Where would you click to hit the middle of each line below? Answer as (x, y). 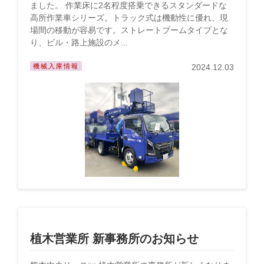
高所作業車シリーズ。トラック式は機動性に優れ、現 (129, 18)
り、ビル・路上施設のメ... (79, 42)
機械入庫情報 (56, 66)
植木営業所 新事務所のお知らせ (114, 239)
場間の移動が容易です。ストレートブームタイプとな (129, 30)
